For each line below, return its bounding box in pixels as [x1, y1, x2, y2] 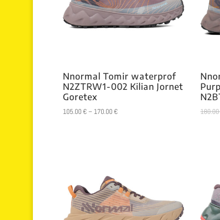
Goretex [62, 91, 97, 103]
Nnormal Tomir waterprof [62, 70, 176, 82]
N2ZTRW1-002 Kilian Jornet [62, 81, 183, 92]
